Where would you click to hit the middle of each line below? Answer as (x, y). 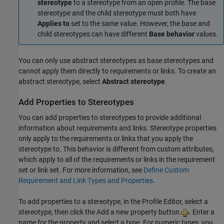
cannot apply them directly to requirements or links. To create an (117, 71)
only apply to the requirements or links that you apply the (106, 139)
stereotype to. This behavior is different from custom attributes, (116, 149)
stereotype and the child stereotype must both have (117, 13)
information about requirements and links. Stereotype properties (117, 128)
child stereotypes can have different (93, 34)
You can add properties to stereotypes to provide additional (110, 118)
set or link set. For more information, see (81, 170)
